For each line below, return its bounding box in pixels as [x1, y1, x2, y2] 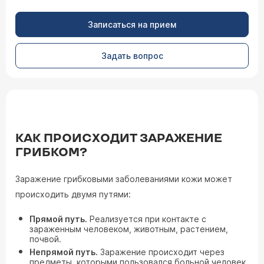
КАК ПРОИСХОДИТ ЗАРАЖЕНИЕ [15, 131, 222, 146]
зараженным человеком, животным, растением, [29, 224, 228, 234]
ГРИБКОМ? [15, 146, 87, 160]
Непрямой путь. [29, 247, 98, 257]
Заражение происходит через [98, 247, 225, 257]
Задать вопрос [101, 51, 163, 61]
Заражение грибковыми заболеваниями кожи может [15, 174, 232, 184]
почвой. [29, 234, 61, 244]
